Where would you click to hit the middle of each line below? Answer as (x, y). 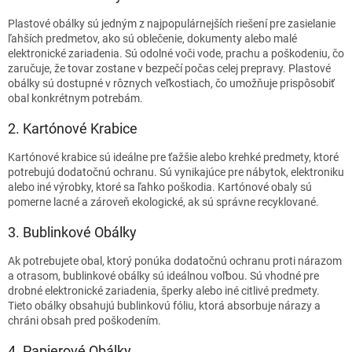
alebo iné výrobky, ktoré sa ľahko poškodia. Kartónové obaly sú (160, 187)
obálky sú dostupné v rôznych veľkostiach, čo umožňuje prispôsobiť (171, 83)
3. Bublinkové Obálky (72, 232)
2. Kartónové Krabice (73, 128)
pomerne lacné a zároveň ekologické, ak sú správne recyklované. (163, 202)
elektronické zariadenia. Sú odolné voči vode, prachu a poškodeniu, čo (176, 53)
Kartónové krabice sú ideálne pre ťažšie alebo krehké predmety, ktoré (173, 157)
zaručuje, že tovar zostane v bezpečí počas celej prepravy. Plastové (169, 68)
